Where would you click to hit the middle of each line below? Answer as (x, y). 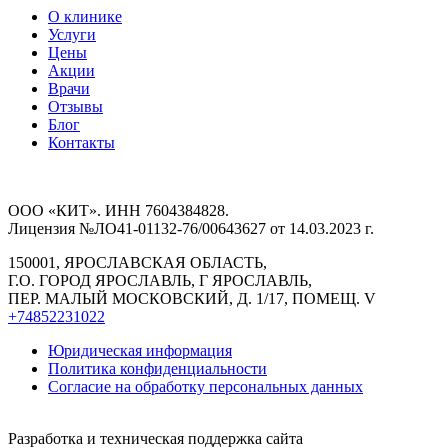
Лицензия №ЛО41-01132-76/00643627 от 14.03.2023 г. (191, 229)
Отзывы (75, 107)
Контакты (81, 143)
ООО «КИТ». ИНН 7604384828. (118, 211)
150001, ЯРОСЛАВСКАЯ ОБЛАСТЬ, (137, 263)
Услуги (72, 35)
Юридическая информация (140, 351)
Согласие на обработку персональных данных (205, 387)
